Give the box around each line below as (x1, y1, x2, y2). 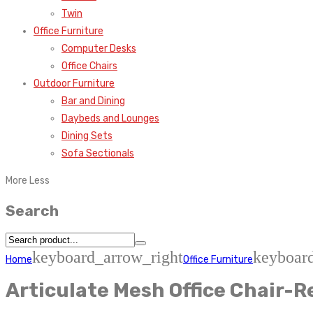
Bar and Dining (61, 95, 125, 108)
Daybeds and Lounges (61, 112, 159, 125)
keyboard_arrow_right (32, 247, 183, 266)
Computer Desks (61, 43, 136, 55)
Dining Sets (61, 130, 112, 143)
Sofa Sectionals (61, 147, 134, 160)
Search (6, 201, 59, 219)
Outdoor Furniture (34, 78, 115, 90)
